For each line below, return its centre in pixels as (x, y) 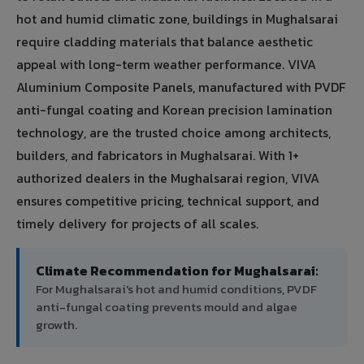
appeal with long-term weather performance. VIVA (166, 65)
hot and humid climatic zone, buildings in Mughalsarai (177, 19)
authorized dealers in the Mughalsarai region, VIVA (168, 178)
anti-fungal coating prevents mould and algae (167, 307)
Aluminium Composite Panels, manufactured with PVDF (181, 87)
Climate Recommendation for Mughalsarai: (177, 271)
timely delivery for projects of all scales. (137, 224)
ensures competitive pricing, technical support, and (168, 201)
